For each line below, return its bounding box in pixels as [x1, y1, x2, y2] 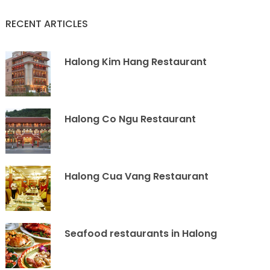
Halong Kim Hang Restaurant [64, 55, 207, 69]
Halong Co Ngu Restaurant [64, 112, 196, 126]
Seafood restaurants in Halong [64, 227, 218, 240]
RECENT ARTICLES [5, 17, 89, 31]
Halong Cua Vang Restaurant [64, 169, 209, 183]
